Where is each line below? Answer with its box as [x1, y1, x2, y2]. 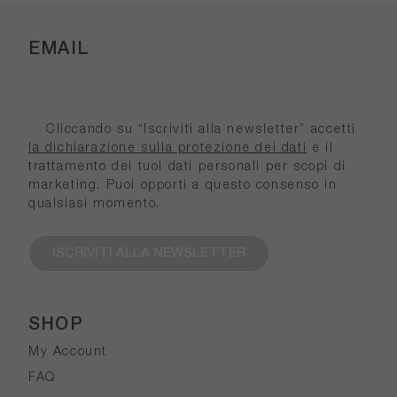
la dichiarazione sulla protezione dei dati [28, 143, 307, 155]
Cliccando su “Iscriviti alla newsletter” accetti [41, 124, 356, 136]
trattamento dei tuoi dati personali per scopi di [28, 161, 346, 174]
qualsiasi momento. [28, 198, 160, 211]
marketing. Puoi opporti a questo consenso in [28, 180, 338, 192]
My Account [28, 346, 107, 359]
